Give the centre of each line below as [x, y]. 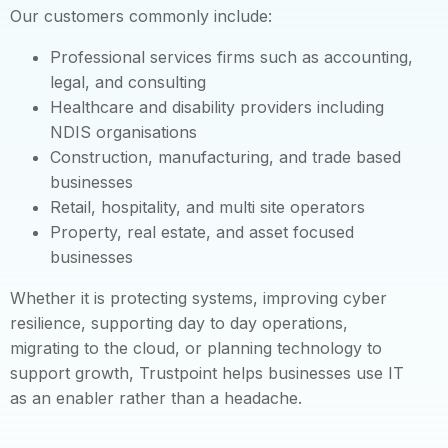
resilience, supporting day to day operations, [179, 323]
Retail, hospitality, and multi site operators [207, 207]
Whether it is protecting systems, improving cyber [198, 298]
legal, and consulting [128, 82]
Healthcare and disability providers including [217, 107]
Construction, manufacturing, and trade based [225, 157]
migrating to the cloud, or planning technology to [196, 348]
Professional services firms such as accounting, [231, 57]
